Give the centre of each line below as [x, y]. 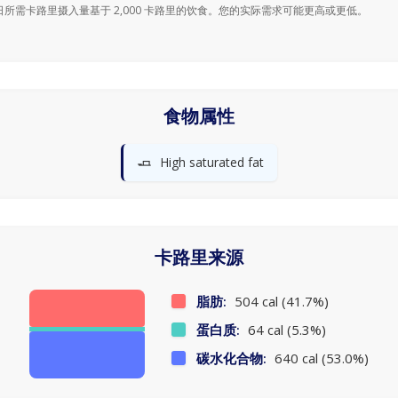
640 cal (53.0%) [320, 358]
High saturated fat [212, 162]
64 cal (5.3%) [285, 330]
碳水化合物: [231, 358]
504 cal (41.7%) [280, 301]
